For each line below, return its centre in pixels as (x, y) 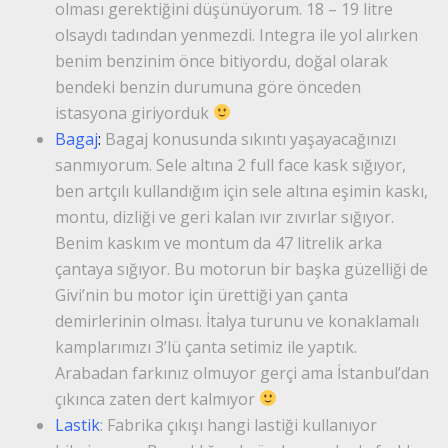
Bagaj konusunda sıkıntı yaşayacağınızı (250, 138)
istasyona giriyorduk (134, 112)
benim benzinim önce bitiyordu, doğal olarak (221, 60)
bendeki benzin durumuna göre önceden (208, 86)
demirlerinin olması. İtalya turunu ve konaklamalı (237, 320)
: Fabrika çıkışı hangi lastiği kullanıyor (238, 424)
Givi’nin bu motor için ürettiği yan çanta (201, 294)
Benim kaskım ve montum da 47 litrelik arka (218, 242)
